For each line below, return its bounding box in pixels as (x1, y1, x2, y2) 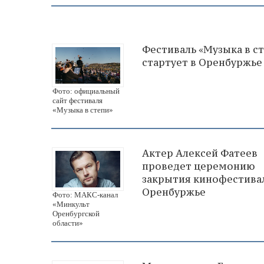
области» (52, 219, 83, 228)
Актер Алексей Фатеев (142, 147, 258, 160)
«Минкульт (52, 200, 90, 209)
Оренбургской (52, 209, 100, 219)
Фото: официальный (52, 87, 120, 96)
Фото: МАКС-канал (52, 190, 118, 200)
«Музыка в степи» (52, 105, 113, 115)
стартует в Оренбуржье (142, 56, 262, 70)
